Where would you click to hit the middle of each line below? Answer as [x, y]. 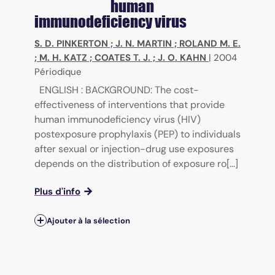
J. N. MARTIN [144, 43]
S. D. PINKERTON [71, 43]
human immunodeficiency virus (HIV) [118, 119]
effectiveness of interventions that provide [130, 104]
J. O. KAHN [182, 57]
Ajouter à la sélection [88, 220]
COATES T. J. [122, 57]
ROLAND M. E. [210, 43]
